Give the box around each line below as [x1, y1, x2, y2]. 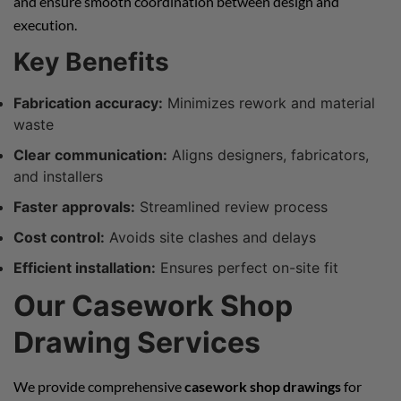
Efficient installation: [13, 258, 156, 277]
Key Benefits [13, 46, 169, 77]
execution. [13, 15, 77, 33]
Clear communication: [13, 145, 167, 164]
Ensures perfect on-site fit [156, 258, 338, 277]
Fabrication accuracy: [13, 93, 163, 112]
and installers [13, 166, 103, 185]
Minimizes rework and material [163, 93, 375, 112]
